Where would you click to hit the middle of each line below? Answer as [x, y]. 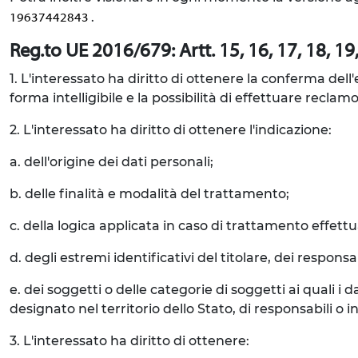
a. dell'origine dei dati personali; [111, 162]
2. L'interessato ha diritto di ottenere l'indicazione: [171, 130]
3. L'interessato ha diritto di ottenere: [129, 341]
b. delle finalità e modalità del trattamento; [149, 194]
